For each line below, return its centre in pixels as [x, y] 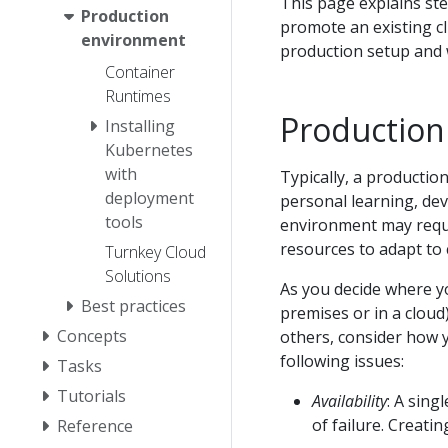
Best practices [133, 305]
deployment [149, 197]
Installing [140, 125]
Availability [349, 400]
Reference [95, 425]
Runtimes [138, 95]
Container [140, 71]
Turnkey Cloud [155, 251]
